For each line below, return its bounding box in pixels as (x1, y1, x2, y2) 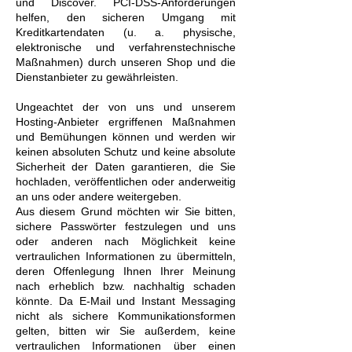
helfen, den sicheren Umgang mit (16, 11, 236, 24)
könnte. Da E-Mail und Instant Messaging (16, 295, 236, 307)
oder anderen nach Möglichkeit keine (16, 235, 236, 247)
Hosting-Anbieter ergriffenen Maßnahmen (16, 115, 236, 128)
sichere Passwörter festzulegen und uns (16, 220, 236, 233)
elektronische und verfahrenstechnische (16, 41, 236, 53)
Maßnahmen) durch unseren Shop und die (16, 56, 236, 68)
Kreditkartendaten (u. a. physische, (16, 26, 236, 38)
